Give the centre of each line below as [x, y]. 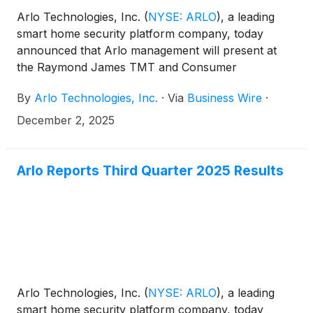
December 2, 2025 [66, 120]
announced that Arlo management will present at [147, 50]
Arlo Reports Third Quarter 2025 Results [150, 170]
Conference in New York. [84, 84]
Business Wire [225, 98]
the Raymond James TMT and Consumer [127, 67]
